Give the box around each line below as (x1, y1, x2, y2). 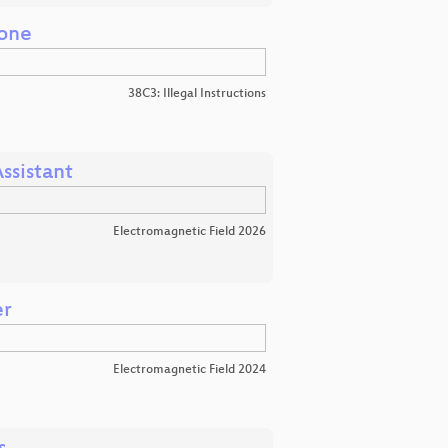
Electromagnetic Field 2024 (113, 363, 266, 377)
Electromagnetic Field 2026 (113, 225, 266, 239)
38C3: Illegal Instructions (128, 87, 266, 101)
